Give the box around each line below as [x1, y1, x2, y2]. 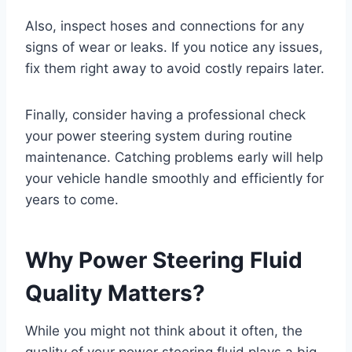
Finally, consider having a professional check [25, 107, 306, 123]
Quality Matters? [25, 280, 205, 307]
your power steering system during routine [25, 128, 292, 145]
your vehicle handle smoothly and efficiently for [25, 170, 324, 187]
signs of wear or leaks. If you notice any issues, [25, 39, 323, 56]
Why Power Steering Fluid [25, 247, 302, 274]
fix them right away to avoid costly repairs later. [25, 60, 324, 77]
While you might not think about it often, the [25, 323, 302, 339]
